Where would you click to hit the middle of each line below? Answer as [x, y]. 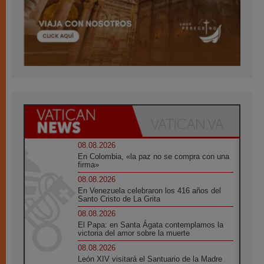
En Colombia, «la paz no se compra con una [154, 156]
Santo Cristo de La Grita [119, 199]
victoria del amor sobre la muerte [134, 233]
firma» [89, 164]
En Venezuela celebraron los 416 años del [150, 190]
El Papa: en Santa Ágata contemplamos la [151, 225]
